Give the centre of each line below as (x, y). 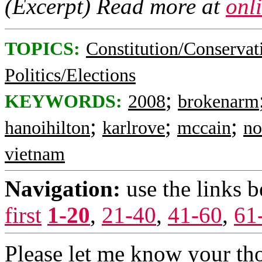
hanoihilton (47, 128)
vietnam (35, 154)
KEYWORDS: (63, 101)
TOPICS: (42, 49)
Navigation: (63, 189)
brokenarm (218, 101)
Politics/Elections (70, 75)
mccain (204, 128)
